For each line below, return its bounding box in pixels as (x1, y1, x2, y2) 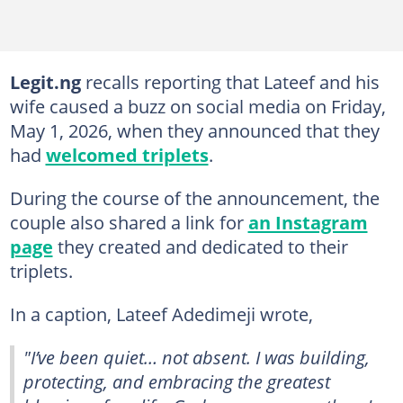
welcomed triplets (45, 142, 209, 167)
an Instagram (247, 210, 368, 235)
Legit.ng (9, 69, 85, 94)
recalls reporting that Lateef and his (85, 69, 380, 94)
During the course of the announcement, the (9, 185, 380, 210)
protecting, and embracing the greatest (23, 369, 330, 394)
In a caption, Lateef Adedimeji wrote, (9, 301, 313, 327)
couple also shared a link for (9, 210, 248, 235)
